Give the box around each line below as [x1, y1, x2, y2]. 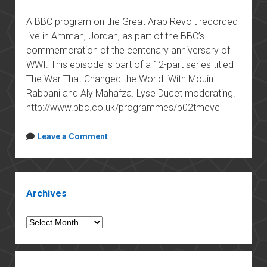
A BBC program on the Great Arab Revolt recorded [26, 16, 238, 27]
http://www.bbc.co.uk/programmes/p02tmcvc [26, 102, 220, 113]
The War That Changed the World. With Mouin [26, 73, 213, 85]
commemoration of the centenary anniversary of [26, 45, 230, 56]
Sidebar [14, 173, 49, 184]
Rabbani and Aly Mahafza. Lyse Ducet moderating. [26, 88, 235, 99]
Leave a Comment [36, 132, 108, 141]
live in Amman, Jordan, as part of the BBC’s [26, 30, 204, 42]
